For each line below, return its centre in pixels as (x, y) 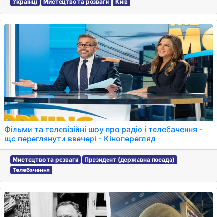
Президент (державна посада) (130, 160)
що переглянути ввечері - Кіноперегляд (80, 139)
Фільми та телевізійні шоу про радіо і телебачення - (103, 129)
